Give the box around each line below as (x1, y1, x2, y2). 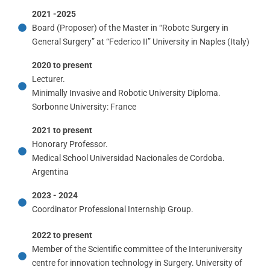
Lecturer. (31, 74, 65, 84)
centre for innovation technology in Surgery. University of (31, 257, 242, 268)
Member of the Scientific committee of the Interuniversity (31, 243, 242, 254)
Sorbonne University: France (31, 101, 136, 111)
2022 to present (31, 230, 92, 240)
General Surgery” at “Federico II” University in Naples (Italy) (31, 36, 250, 46)
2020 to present (31, 60, 92, 70)
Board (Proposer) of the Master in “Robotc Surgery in (31, 22, 228, 33)
